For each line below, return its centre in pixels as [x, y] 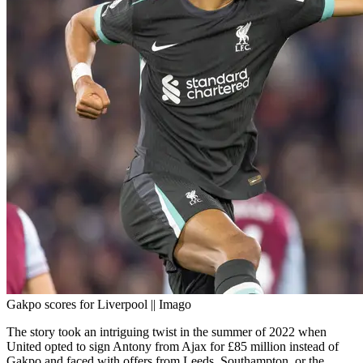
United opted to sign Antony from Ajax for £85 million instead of [173, 347]
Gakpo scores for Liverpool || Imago [99, 305]
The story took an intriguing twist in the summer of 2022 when [167, 332]
